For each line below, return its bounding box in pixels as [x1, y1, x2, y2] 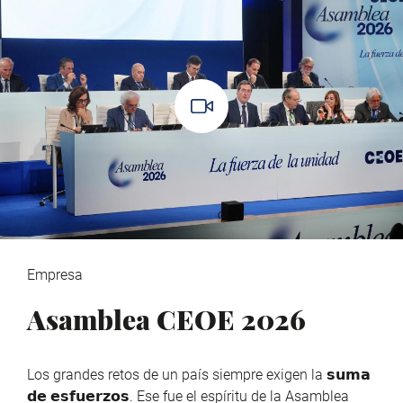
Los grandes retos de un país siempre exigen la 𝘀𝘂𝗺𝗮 [27, 365, 371, 383]
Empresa [27, 265, 83, 283]
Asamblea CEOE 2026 [27, 300, 306, 337]
